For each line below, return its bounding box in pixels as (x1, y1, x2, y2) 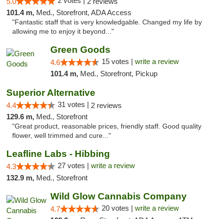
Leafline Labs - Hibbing (6, 149, 110, 159)
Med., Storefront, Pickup (80, 69, 157, 78)
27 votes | (58, 161, 91, 170)
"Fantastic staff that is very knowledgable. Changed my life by (12, 19, 202, 26)
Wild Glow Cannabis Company (50, 191, 187, 201)
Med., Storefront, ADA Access (36, 8, 131, 17)
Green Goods (50, 44, 110, 55)
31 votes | (58, 100, 91, 109)
